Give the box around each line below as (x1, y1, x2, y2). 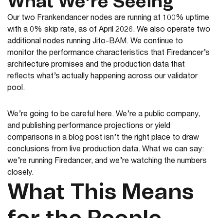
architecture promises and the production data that (7, 61, 185, 70)
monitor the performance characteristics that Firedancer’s (7, 50, 210, 58)
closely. (7, 169, 34, 178)
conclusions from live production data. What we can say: (7, 146, 204, 154)
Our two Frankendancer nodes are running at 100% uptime (7, 15, 209, 23)
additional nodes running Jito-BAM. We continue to (7, 38, 183, 46)
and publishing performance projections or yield (7, 123, 170, 131)
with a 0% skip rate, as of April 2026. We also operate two (7, 26, 210, 35)
